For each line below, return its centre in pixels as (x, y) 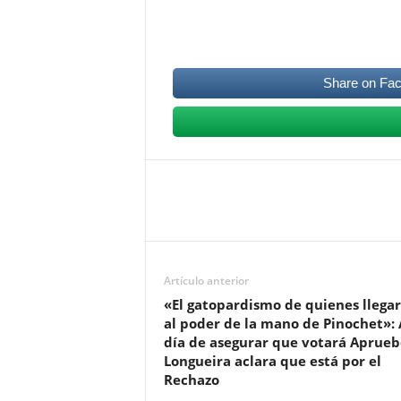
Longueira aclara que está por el (272, 361)
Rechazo (191, 380)
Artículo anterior (206, 281)
